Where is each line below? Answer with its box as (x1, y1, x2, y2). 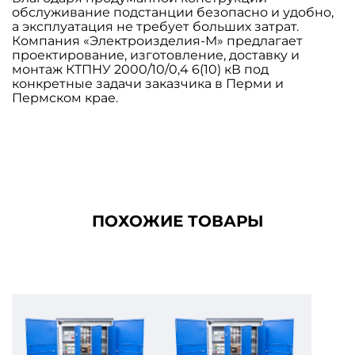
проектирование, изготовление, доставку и (12, 48, 300, 63)
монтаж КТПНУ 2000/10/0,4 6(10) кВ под (12, 62, 269, 78)
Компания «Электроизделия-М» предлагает (12, 33, 303, 49)
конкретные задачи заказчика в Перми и (12, 76, 284, 92)
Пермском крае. (12, 90, 118, 106)
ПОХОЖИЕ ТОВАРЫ (91, 212, 264, 231)
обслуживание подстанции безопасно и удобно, (12, 5, 334, 21)
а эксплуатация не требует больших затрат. (12, 19, 299, 35)
